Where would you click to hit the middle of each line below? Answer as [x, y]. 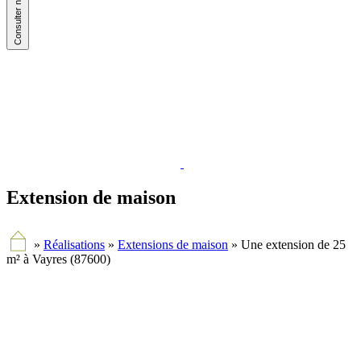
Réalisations [74, 245]
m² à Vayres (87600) [58, 259]
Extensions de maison [173, 245]
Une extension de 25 [293, 245]
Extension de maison [91, 198]
